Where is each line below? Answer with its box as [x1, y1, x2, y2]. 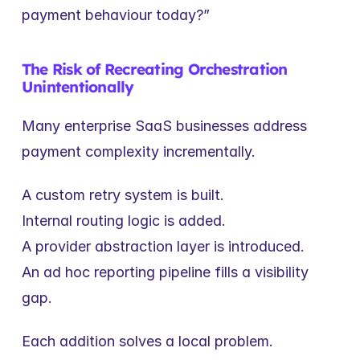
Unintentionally [22, 77, 134, 96]
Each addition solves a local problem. [22, 333, 273, 350]
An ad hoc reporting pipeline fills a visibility [22, 264, 309, 280]
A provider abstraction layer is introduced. [22, 238, 305, 255]
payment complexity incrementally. [22, 143, 256, 160]
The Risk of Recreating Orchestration [22, 59, 288, 79]
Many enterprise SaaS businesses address [22, 117, 307, 134]
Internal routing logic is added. [22, 212, 226, 229]
